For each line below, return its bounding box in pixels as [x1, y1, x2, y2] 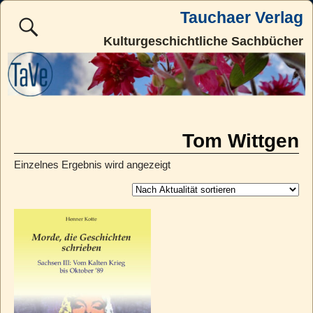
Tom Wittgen [182, 129, 300, 152]
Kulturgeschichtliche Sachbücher [103, 34, 304, 48]
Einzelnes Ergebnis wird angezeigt [13, 158, 170, 170]
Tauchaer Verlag [180, 9, 303, 27]
